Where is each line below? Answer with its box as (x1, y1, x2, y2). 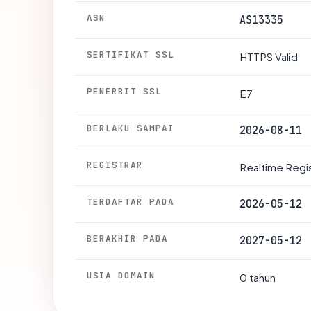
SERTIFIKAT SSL (87, 48, 175, 60)
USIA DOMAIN (87, 269, 156, 281)
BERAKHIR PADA (87, 232, 169, 244)
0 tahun (239, 270, 276, 284)
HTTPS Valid (239, 49, 298, 63)
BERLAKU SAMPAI (87, 121, 175, 134)
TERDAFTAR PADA (87, 195, 175, 208)
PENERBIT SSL (87, 85, 162, 97)
